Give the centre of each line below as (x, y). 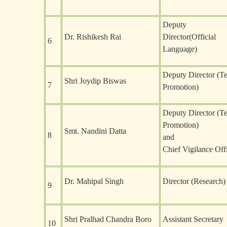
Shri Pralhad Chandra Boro (108, 219)
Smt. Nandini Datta (95, 131)
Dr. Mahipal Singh (94, 181)
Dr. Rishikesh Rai (93, 37)
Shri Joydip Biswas (95, 81)
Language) (180, 49)
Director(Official (189, 37)
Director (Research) (194, 181)
